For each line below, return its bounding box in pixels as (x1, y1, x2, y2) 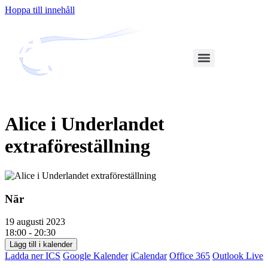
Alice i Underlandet (5, 113, 165, 135)
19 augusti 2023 (5, 217, 75, 227)
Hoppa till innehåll (5, 5, 75, 15)
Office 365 (169, 251, 210, 261)
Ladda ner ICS (5, 251, 60, 261)
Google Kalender (63, 251, 128, 261)
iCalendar (130, 251, 167, 261)
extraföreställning (5, 135, 150, 157)
